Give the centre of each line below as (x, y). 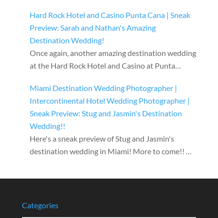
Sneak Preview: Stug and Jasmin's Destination (106, 113)
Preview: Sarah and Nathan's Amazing (92, 28)
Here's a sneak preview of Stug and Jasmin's (102, 139)
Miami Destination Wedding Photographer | (103, 88)
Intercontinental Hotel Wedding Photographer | (109, 101)
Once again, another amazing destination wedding (113, 53)
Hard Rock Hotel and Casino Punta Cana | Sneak (110, 15)
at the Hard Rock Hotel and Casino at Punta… (105, 66)
